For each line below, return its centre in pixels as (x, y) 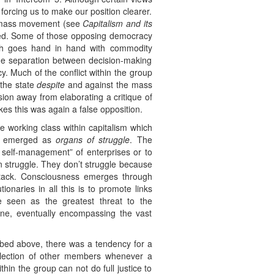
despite (51, 85)
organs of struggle (93, 140)
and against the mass (109, 85)
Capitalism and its (117, 24)
